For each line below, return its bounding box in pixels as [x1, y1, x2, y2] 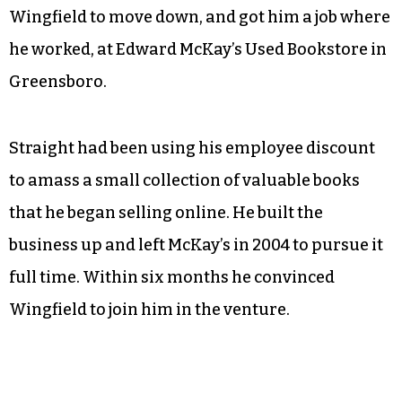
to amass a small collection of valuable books [9, 170, 360, 190]
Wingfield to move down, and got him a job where [9, 6, 390, 27]
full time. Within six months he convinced [9, 267, 335, 287]
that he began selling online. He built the [9, 202, 323, 223]
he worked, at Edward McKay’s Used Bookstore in [9, 39, 387, 59]
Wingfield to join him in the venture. [9, 299, 290, 319]
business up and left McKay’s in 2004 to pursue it [9, 234, 383, 255]
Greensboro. [9, 71, 107, 92]
